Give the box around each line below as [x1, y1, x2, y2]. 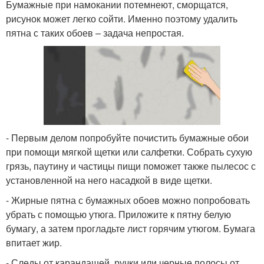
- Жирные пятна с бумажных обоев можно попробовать [6, 193, 250, 207]
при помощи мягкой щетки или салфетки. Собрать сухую [6, 145, 252, 159]
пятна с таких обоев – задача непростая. [6, 26, 184, 39]
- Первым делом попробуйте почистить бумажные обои [6, 131, 249, 145]
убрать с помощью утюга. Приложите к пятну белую [6, 207, 231, 222]
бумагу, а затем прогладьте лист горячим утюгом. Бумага [6, 222, 255, 236]
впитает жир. [6, 236, 62, 250]
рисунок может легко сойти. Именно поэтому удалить [6, 12, 237, 25]
